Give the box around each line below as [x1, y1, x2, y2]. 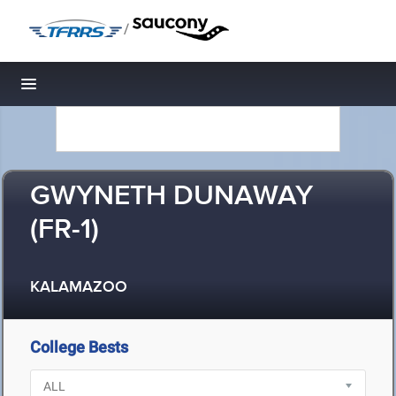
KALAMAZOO [30, 278, 127, 298]
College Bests [30, 338, 128, 356]
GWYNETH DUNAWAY [30, 179, 313, 215]
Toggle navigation [29, 80, 148, 98]
